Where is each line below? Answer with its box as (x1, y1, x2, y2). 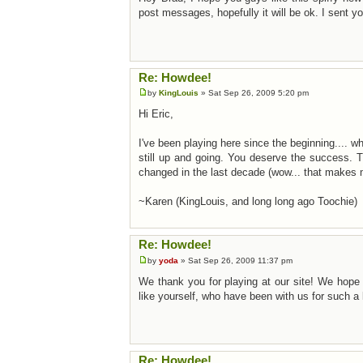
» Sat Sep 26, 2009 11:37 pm (178, 255, 293, 265)
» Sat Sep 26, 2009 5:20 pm (199, 88, 309, 98)
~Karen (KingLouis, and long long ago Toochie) (139, 195, 357, 208)
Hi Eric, (139, 108, 173, 121)
